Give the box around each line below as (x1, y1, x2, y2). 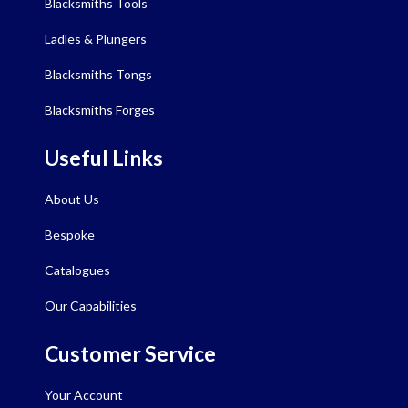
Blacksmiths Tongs (45, 66, 152, 83)
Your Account (45, 387, 123, 403)
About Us (45, 191, 99, 208)
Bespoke (45, 227, 95, 243)
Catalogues (45, 262, 110, 279)
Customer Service (45, 341, 216, 367)
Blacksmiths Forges (45, 102, 155, 118)
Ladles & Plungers (45, 31, 147, 47)
